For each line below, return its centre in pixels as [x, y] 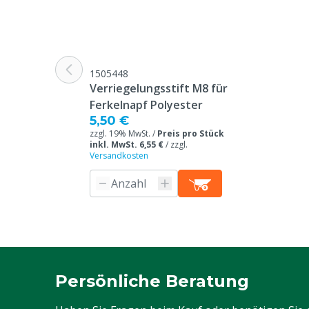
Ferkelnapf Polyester [146, 105]
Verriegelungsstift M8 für [159, 88]
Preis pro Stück [191, 133]
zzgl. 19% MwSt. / [123, 133]
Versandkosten [119, 156]
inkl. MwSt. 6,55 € [127, 144]
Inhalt [79, 27]
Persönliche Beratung [152, 281]
